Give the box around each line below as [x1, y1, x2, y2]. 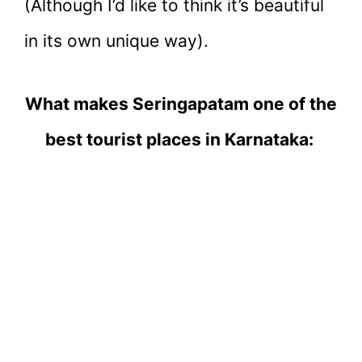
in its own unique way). [24, 31, 208, 52]
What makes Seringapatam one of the [25, 93, 337, 114]
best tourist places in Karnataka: [44, 128, 318, 149]
